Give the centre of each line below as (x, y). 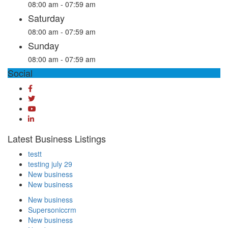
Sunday (44, 45)
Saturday (46, 18)
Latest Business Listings (57, 138)
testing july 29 (50, 164)
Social (20, 73)
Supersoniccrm (52, 209)
